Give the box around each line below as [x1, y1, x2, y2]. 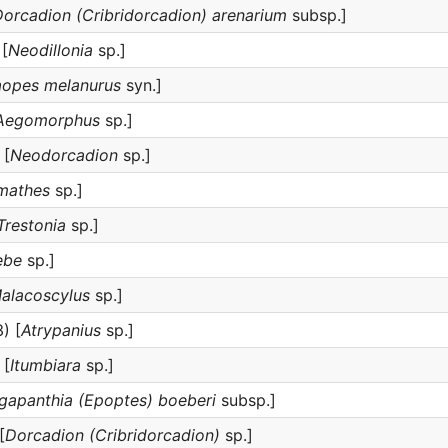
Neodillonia [8, 40, 93, 60]
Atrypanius [21, 320, 101, 340]
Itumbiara [10, 355, 81, 375]
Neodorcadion [10, 145, 118, 165]
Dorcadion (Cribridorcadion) [5, 425, 220, 445]
